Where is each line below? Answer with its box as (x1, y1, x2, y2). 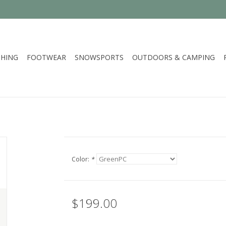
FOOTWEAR (27, 52, 66, 62)
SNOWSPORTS (75, 52, 124, 62)
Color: (71, 155, 91, 163)
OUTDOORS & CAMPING (132, 52, 215, 62)
